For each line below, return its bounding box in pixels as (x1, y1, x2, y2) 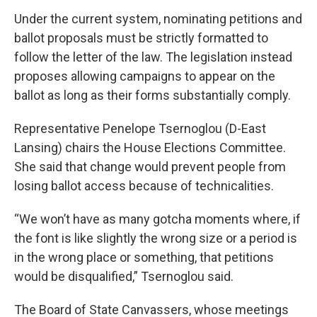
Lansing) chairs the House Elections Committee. (14, 140, 286, 155)
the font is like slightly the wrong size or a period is (14, 231, 297, 246)
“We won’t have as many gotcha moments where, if (14, 212, 301, 226)
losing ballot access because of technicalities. (14, 178, 274, 193)
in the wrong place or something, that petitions (14, 250, 274, 265)
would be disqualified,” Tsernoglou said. (14, 269, 234, 284)
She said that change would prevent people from (14, 159, 286, 174)
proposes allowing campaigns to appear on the (14, 69, 275, 83)
